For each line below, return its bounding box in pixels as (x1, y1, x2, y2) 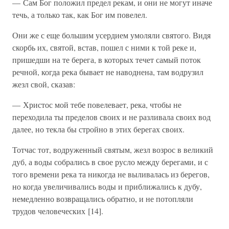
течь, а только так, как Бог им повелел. (12, 9, 147, 20)
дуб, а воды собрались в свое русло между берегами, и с (12, 156, 208, 167)
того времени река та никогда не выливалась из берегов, (12, 169, 210, 179)
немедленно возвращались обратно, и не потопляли (12, 193, 193, 204)
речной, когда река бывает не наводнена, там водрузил (12, 66, 203, 77)
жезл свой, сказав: (12, 79, 75, 89)
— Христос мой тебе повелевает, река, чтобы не (12, 99, 181, 110)
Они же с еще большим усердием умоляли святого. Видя (12, 30, 211, 40)
